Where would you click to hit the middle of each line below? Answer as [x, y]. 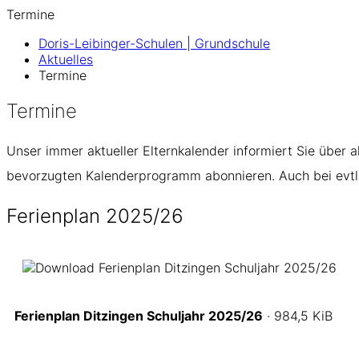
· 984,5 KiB [298, 315]
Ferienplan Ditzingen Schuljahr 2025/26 [139, 315]
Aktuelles [66, 59]
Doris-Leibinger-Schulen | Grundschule [154, 43]
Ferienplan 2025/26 [95, 216]
